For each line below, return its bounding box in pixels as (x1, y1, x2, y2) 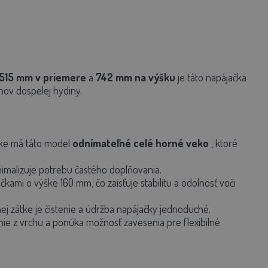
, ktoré (208, 136, 237, 150)
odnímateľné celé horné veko (72, 136, 209, 150)
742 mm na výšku (95, 71, 175, 84)
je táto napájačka (175, 71, 246, 84)
